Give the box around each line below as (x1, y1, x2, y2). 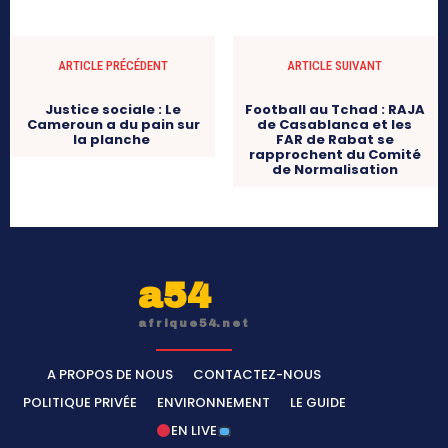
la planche (73, 129, 154, 149)
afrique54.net (138, 316, 250, 329)
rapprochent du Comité (248, 144, 421, 164)
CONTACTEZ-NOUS (193, 364, 321, 384)
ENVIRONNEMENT (156, 392, 270, 412)
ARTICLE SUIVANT (287, 57, 383, 73)
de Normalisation (271, 159, 398, 179)
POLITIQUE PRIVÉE (22, 392, 137, 412)
